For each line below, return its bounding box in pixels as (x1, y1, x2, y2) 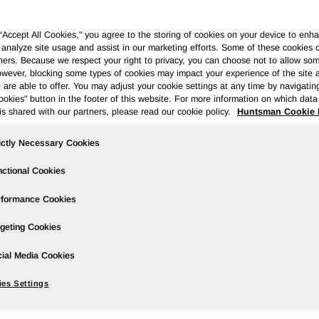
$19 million (68, 300, 124, 312)
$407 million (3, 284, 65, 296)
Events (36, 74, 67, 85)
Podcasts (83, 74, 125, 85)
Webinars (142, 74, 185, 85)
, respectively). (204, 300, 277, 312)
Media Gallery (202, 74, 265, 85)
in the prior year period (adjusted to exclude (65, 284, 286, 296)
